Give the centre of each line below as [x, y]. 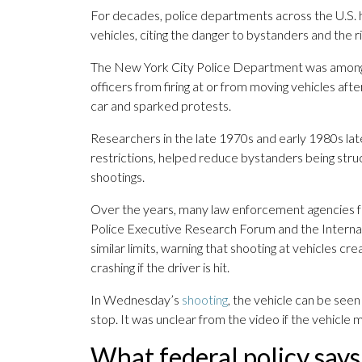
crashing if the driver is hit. [160, 267]
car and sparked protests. [161, 106]
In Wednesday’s [136, 300]
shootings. [118, 177]
